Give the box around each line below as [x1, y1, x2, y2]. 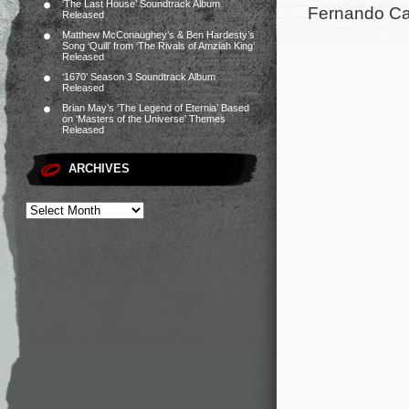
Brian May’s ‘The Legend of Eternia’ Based [62, 102, 249, 113]
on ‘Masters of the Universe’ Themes [62, 113, 225, 124]
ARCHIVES [68, 162, 130, 175]
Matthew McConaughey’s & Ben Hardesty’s [62, 29, 255, 40]
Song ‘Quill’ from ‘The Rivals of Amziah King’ [62, 40, 255, 51]
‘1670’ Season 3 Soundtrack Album [62, 71, 215, 82]
